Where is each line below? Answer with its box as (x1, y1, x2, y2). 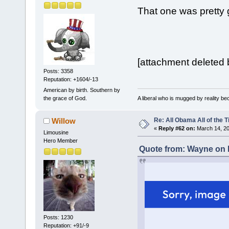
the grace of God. (43, 95, 87, 102)
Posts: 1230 (43, 214, 73, 221)
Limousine (43, 129, 68, 136)
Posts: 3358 (43, 68, 73, 75)
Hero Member (43, 138, 78, 144)
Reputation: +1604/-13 (43, 76, 98, 83)
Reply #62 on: (158, 125, 195, 131)
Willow (52, 117, 76, 126)
